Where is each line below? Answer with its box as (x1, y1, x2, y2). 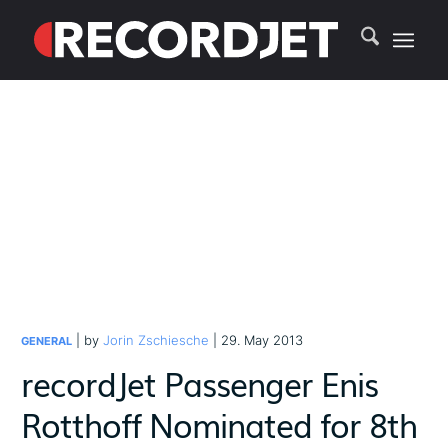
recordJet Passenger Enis (21, 359, 379, 406)
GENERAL (21, 334, 73, 348)
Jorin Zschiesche (103, 332, 210, 348)
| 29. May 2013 (209, 332, 304, 348)
